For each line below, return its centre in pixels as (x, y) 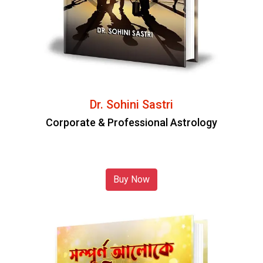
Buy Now (131, 179)
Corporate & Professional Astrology (131, 122)
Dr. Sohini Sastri (131, 104)
